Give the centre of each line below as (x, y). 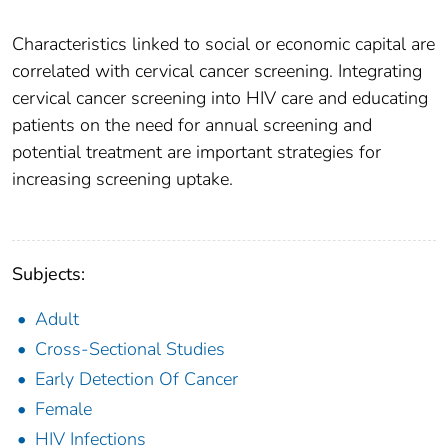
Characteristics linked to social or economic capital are (223, 43)
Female (63, 408)
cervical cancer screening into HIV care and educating (220, 97)
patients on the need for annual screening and (192, 124)
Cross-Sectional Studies (130, 348)
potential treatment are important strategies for (196, 151)
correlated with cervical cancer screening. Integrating (217, 70)
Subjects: (48, 273)
